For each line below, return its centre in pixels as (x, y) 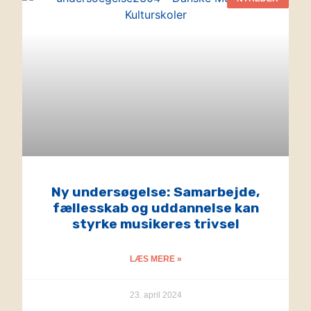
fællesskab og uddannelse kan (155, 208)
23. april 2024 (155, 295)
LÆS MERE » (155, 259)
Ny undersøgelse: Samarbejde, (155, 192)
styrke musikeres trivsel (155, 224)
